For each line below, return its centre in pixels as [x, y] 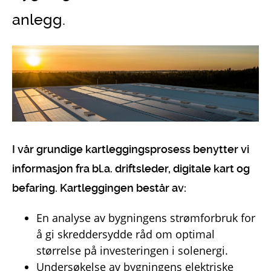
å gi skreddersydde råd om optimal [126, 234]
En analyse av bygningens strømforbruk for [146, 217]
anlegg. [39, 20]
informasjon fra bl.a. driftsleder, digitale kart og [131, 168]
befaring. [36, 188]
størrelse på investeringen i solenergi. [132, 250]
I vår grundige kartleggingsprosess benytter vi [131, 149]
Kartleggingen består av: [123, 188]
